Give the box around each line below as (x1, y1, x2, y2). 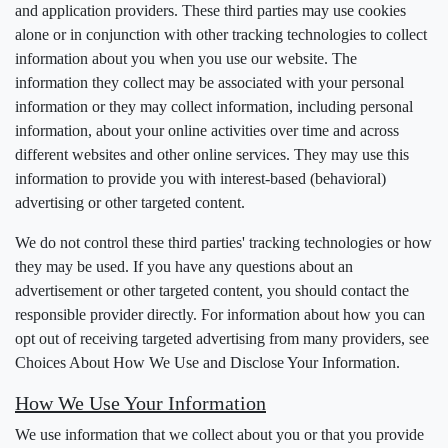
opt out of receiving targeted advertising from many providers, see (15, 330, 429, 347)
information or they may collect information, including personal (15, 98, 413, 115)
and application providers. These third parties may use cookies (15, 2, 406, 19)
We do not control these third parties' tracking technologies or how (15, 234, 432, 251)
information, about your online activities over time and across (15, 122, 399, 139)
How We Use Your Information (15, 392, 266, 414)
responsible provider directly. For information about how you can (15, 306, 425, 323)
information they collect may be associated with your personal (15, 74, 404, 91)
